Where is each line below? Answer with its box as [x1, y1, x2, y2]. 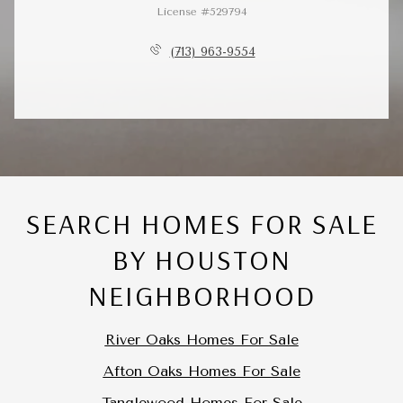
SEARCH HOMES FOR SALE [25, 204, 378, 241]
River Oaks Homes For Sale [104, 331, 299, 349]
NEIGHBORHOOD [87, 276, 316, 313]
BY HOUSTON [112, 240, 291, 277]
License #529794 [156, 5, 247, 18]
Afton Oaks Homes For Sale [103, 362, 300, 380]
